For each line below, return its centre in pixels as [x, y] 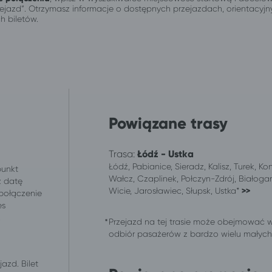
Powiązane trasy [168, 123]
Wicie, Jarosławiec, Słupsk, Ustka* [175, 190]
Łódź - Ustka [165, 154]
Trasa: [123, 154]
